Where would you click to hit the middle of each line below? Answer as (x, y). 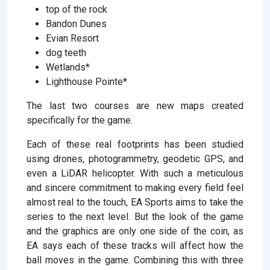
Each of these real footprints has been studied (135, 144)
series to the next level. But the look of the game (135, 216)
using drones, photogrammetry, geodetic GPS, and (135, 159)
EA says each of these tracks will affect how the (135, 245)
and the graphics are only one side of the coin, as (135, 231)
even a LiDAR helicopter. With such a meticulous (135, 173)
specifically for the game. (80, 120)
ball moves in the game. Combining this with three (135, 260)
